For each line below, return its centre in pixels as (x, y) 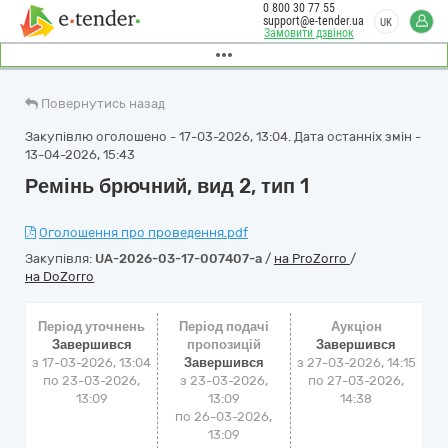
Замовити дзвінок (309, 33)
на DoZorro (59, 276)
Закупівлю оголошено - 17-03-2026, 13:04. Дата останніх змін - (223, 136)
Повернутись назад (103, 103)
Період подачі (223, 326)
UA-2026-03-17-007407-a (178, 258)
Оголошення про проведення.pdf (143, 232)
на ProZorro (312, 258)
